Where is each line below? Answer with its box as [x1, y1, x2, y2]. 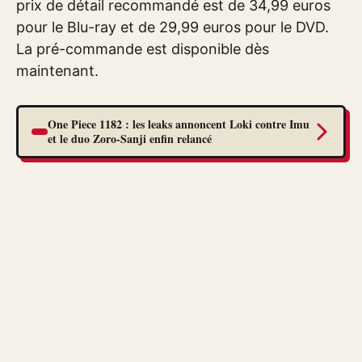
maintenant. [16, 62, 99, 79]
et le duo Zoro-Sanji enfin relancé [48, 129, 212, 147]
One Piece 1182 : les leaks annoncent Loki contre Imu [48, 115, 309, 133]
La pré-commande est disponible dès [16, 40, 269, 57]
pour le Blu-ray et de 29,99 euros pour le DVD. [16, 19, 329, 36]
